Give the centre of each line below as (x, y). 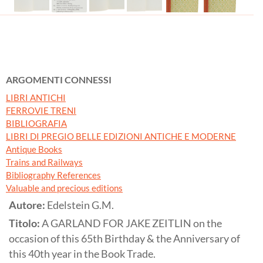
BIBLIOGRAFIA (36, 123)
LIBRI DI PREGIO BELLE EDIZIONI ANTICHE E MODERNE (121, 136)
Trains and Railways (44, 162)
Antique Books (34, 149)
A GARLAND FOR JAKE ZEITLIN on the (132, 223)
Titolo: (25, 223)
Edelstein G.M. (80, 205)
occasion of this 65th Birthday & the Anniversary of (124, 238)
